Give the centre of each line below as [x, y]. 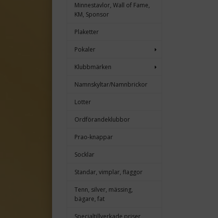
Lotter [83, 102]
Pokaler [85, 50]
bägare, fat [90, 199]
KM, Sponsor [92, 15]
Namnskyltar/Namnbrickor [111, 85]
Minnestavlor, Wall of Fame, [112, 5]
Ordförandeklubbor [102, 120]
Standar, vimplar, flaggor [109, 172]
